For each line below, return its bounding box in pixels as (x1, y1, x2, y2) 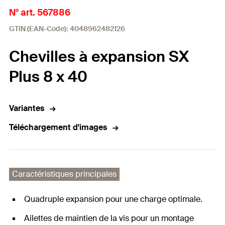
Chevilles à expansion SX (9, 47, 189, 66)
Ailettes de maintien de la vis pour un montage (24, 213, 194, 223)
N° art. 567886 (9, 7, 70, 19)
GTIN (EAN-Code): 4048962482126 (9, 24, 125, 33)
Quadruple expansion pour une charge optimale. (24, 194, 202, 204)
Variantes (9, 103, 44, 114)
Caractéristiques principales (12, 169, 117, 179)
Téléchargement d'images (9, 122, 107, 133)
